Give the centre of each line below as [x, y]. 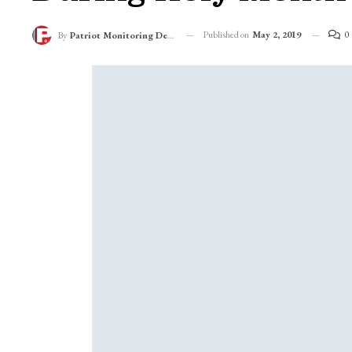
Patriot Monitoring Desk [118, 36]
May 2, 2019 [276, 34]
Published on [226, 34]
